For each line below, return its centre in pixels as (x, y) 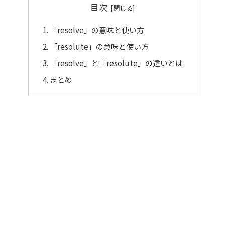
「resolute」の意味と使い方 (99, 46)
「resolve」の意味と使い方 (97, 30)
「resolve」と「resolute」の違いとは (116, 63)
